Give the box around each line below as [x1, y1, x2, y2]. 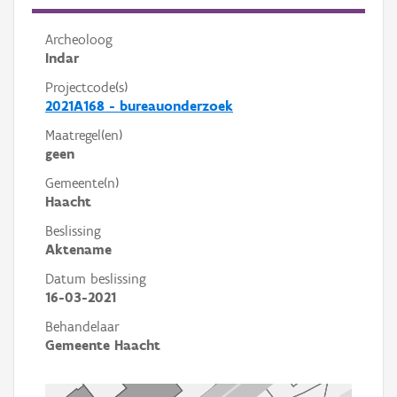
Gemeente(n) [45, 175, 119, 191]
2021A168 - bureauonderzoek [45, 97, 233, 114]
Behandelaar [45, 318, 120, 335]
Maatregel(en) [45, 127, 122, 144]
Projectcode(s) [45, 79, 128, 96]
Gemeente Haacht [45, 337, 160, 354]
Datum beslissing [45, 270, 146, 287]
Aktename [45, 241, 112, 258]
